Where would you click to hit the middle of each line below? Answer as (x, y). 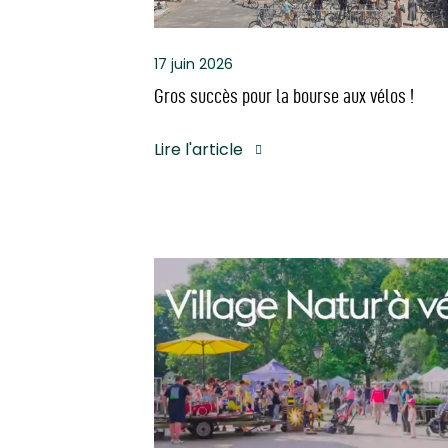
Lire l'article (198, 149)
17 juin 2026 (193, 63)
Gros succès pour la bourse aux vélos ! (284, 95)
